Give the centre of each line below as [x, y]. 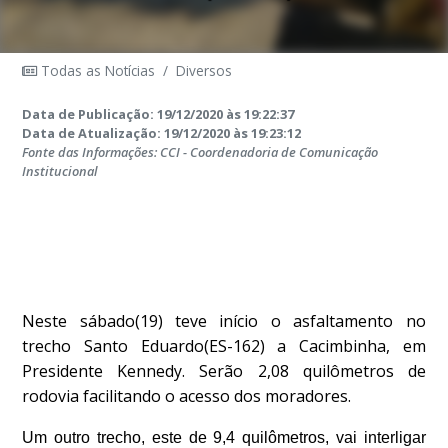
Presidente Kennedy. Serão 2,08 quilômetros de [224, 371]
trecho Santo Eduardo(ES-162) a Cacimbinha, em [224, 346]
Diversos [204, 70]
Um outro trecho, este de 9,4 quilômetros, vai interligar [224, 437]
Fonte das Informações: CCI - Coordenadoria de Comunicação [200, 152]
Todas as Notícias [96, 70]
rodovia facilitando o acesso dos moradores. [187, 396]
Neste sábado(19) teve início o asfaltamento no [224, 321]
